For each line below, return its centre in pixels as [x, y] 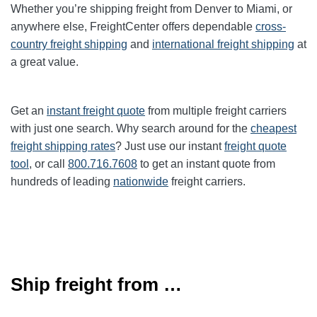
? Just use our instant [170, 146]
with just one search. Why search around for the [131, 129]
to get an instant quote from [206, 164]
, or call [48, 164]
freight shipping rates [63, 146]
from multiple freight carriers [216, 111]
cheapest [273, 129]
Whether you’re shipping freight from [103, 9]
